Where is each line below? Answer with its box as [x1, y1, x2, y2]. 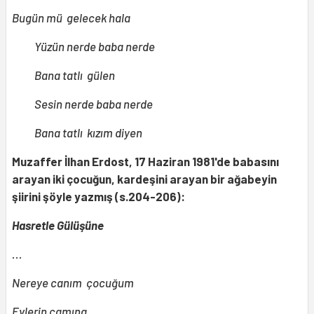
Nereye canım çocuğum [12, 275, 134, 290]
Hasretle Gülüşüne [12, 218, 104, 233]
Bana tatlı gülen [34, 68, 115, 83]
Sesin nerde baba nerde [34, 97, 153, 111]
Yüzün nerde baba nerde [34, 39, 155, 54]
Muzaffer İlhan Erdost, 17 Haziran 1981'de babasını [12, 154, 279, 169]
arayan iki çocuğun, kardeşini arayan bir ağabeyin [12, 172, 277, 186]
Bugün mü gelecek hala [12, 11, 130, 25]
